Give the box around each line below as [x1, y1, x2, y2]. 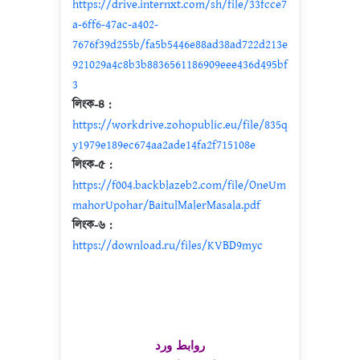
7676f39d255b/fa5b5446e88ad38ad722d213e [72, 36, 288, 53]
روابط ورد [155, 337, 205, 354]
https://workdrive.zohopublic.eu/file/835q [72, 117, 288, 133]
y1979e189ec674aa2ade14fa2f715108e [72, 137, 256, 153]
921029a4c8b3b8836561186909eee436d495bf [72, 56, 288, 73]
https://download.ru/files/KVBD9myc [72, 237, 263, 254]
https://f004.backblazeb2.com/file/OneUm [72, 177, 286, 194]
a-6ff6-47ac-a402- [72, 16, 158, 33]
